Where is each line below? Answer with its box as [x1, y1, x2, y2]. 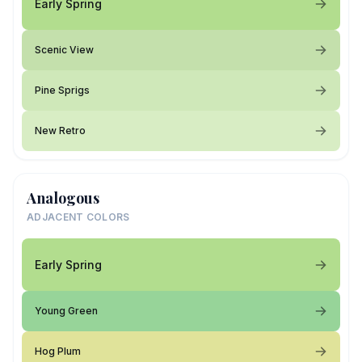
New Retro [35, 124, 86, 137]
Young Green [35, 305, 98, 317]
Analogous [27, 188, 99, 208]
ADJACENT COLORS [27, 211, 130, 223]
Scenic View [35, 44, 94, 56]
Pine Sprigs [35, 84, 90, 96]
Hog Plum [35, 345, 81, 357]
